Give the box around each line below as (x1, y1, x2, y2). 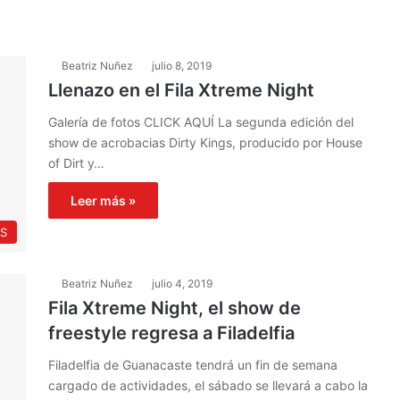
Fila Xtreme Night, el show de (48, 297, 301, 319)
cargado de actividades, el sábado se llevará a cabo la (48, 378, 368, 393)
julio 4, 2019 (152, 277, 212, 290)
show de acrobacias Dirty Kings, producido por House (48, 135, 362, 150)
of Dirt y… (48, 155, 104, 171)
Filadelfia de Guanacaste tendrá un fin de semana (48, 357, 337, 372)
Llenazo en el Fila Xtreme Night (48, 79, 314, 101)
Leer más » (71, 193, 136, 208)
